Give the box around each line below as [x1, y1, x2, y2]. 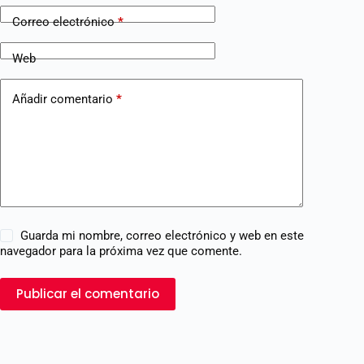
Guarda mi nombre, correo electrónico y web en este [20, 227, 305, 243]
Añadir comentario [12, 91, 113, 106]
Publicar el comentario [16, 285, 159, 303]
